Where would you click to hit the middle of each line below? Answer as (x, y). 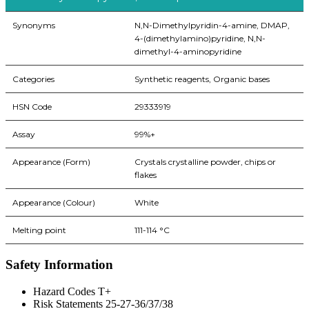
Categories (33, 79)
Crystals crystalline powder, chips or (205, 162)
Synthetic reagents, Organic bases (202, 79)
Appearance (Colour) (54, 203)
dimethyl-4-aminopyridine (188, 52)
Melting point (39, 230)
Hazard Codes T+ (72, 291)
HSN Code (32, 107)
